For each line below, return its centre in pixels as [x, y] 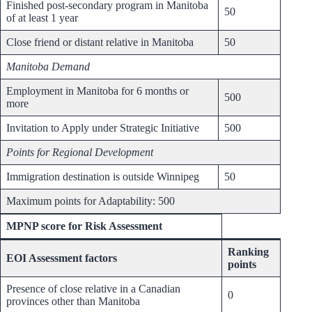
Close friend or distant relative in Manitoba [100, 42]
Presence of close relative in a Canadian [93, 289]
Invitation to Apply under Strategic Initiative [104, 128]
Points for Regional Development [81, 153]
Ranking [248, 252]
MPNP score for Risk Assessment [84, 226]
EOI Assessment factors [62, 258]
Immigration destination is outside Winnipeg [103, 177]
